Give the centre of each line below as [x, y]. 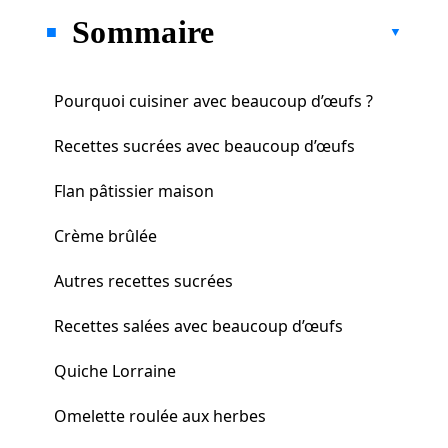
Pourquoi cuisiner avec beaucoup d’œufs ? [213, 100]
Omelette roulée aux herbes [160, 415]
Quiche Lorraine [115, 370]
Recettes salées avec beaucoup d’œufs [198, 325]
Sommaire [143, 31]
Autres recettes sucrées [143, 280]
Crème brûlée [105, 235]
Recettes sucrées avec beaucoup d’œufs [204, 145]
